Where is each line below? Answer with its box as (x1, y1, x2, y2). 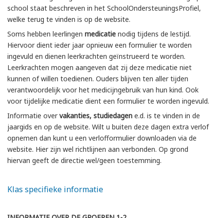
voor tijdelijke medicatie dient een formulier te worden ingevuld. (7, 96, 209, 106)
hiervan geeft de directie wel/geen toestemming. (7, 156, 162, 165)
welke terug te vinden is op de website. (7, 15, 130, 24)
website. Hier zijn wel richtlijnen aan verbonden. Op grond (7, 145, 188, 154)
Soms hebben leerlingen (7, 29, 85, 39)
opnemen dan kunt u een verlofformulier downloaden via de (7, 133, 197, 143)
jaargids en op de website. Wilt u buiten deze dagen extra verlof (7, 122, 209, 132)
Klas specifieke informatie (7, 184, 103, 195)
